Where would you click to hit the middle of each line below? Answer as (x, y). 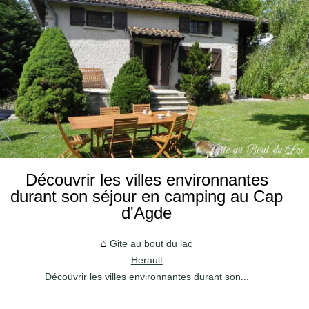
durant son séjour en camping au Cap (147, 196)
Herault (147, 260)
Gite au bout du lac (151, 243)
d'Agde (147, 212)
